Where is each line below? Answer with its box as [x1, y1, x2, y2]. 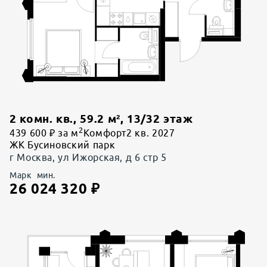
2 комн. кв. [10, 113, 74, 126]
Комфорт [83, 128, 127, 139]
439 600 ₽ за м [10, 128, 79, 139]
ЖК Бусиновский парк [10, 139, 116, 151]
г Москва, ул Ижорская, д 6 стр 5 [10, 152, 167, 163]
